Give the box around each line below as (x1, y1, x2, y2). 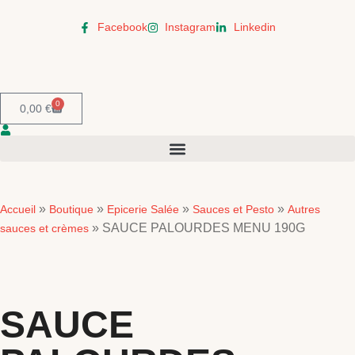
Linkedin (233, 21, 276, 33)
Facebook (97, 21, 147, 33)
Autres (288, 203, 320, 216)
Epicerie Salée (107, 203, 179, 216)
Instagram (165, 21, 216, 33)
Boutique (49, 203, 94, 216)
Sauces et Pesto (193, 203, 274, 216)
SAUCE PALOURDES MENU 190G (102, 221, 305, 235)
